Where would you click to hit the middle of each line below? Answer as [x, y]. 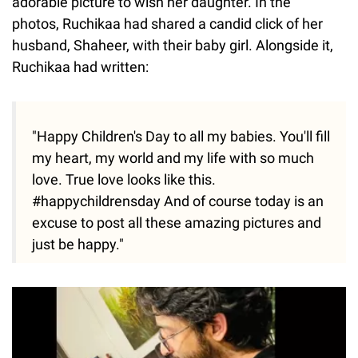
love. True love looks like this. [124, 180]
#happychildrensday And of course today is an [178, 201]
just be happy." [78, 245]
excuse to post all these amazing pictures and [177, 223]
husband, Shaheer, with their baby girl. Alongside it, [173, 46]
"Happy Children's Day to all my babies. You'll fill [181, 137]
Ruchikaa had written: [82, 67]
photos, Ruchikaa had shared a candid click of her [167, 24]
